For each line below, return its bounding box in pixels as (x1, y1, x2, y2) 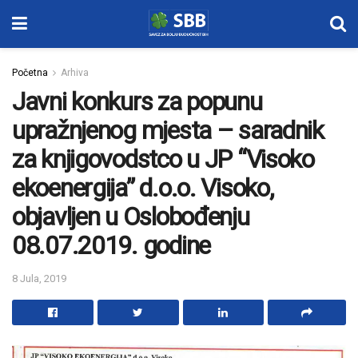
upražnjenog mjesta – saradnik (12, 115, 324, 145)
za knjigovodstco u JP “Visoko (12, 144, 314, 174)
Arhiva (61, 67, 89, 78)
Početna (12, 67, 48, 78)
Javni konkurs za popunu (12, 86, 262, 117)
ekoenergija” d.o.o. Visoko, (12, 173, 273, 203)
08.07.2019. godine (12, 230, 210, 261)
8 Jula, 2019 (12, 272, 66, 284)
